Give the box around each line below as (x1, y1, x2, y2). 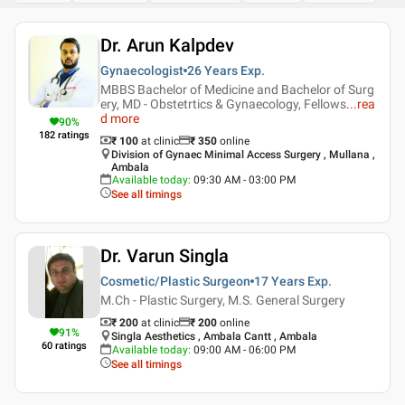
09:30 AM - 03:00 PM (193, 174, 296, 186)
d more (100, 111, 139, 126)
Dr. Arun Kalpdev (100, 34, 234, 56)
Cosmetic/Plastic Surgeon (100, 274, 250, 288)
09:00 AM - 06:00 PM (193, 344, 296, 356)
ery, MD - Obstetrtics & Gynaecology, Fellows (100, 97, 346, 111)
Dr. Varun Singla (100, 245, 229, 267)
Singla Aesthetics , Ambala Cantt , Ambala (111, 330, 317, 343)
